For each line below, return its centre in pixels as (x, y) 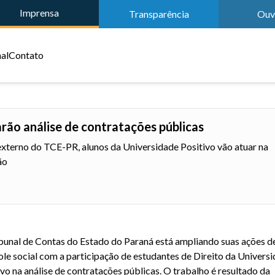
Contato (26, 55)
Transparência (159, 14)
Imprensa (39, 13)
